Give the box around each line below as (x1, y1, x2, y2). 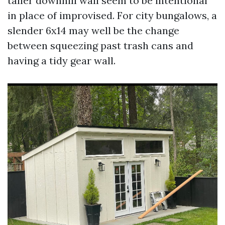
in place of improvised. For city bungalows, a (8, 9, 217, 22)
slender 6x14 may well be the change (8, 24, 179, 37)
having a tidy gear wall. (8, 54, 116, 67)
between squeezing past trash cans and (8, 39, 193, 52)
